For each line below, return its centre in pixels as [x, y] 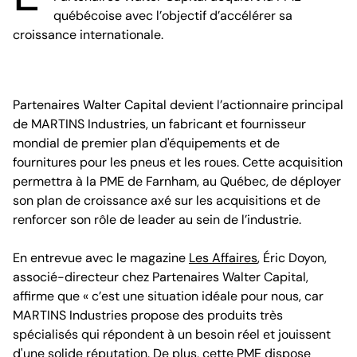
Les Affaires [223, 258]
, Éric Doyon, [292, 258]
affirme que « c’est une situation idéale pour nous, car [168, 296]
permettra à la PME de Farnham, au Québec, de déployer [177, 181]
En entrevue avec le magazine [101, 258]
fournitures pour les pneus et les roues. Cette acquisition [178, 162]
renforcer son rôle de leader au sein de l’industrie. [157, 220]
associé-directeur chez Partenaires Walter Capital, [161, 277]
